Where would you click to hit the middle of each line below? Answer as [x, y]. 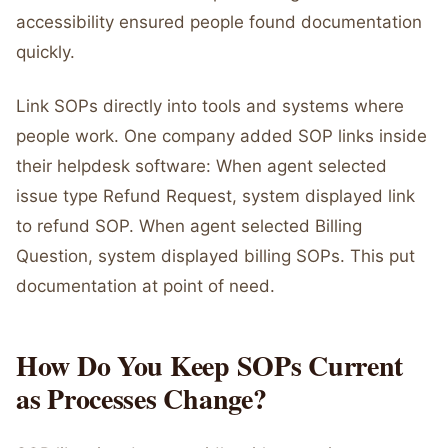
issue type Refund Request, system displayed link [215, 196]
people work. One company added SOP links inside [221, 136]
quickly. [45, 52]
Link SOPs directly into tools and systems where [210, 106]
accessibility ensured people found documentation [219, 22]
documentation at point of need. [145, 286]
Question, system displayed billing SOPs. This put [215, 256]
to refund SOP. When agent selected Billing [189, 226]
